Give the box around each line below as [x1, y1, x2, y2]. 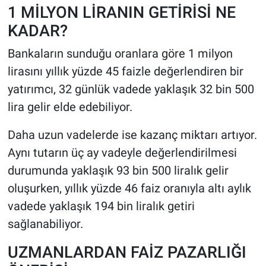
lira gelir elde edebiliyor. [7, 100, 132, 115]
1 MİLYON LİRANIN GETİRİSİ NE [7, 2, 236, 21]
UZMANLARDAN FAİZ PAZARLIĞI [7, 243, 246, 262]
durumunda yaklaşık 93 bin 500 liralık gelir [7, 163, 229, 178]
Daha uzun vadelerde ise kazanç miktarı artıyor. [7, 128, 257, 142]
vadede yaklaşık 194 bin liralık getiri [7, 199, 195, 214]
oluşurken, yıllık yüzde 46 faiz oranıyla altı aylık [7, 181, 251, 196]
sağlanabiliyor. [7, 217, 83, 232]
